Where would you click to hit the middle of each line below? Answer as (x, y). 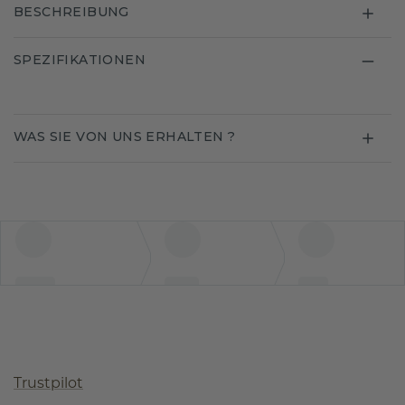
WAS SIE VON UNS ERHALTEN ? (125, 137)
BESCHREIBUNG (71, 12)
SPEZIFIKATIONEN (80, 60)
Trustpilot (48, 383)
